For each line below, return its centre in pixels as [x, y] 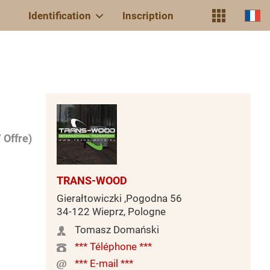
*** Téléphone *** [113, 246]
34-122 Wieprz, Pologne [111, 212]
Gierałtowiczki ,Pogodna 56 [119, 198]
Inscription [148, 15]
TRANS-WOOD [92, 181]
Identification [60, 15]
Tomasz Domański [117, 230]
